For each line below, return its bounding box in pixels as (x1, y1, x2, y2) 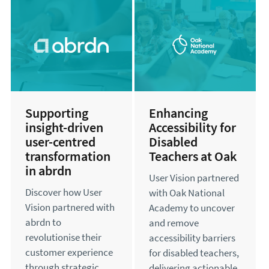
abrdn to (25, 215, 61, 229)
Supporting (25, 103, 88, 122)
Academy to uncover (149, 201, 235, 215)
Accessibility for (149, 118, 236, 136)
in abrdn (25, 161, 71, 180)
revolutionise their (25, 230, 101, 244)
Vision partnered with (25, 200, 115, 214)
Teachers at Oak (149, 147, 237, 165)
